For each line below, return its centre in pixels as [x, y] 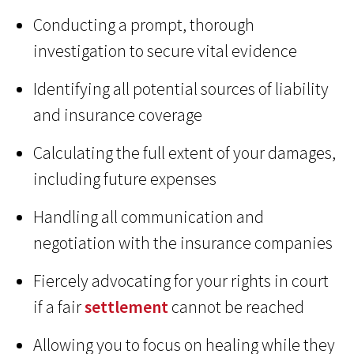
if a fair [59, 306]
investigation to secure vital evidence [166, 50]
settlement [127, 306]
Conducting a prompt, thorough [144, 24]
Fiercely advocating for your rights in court [181, 280]
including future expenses [125, 178]
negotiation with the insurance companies [183, 242]
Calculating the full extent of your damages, [185, 152]
